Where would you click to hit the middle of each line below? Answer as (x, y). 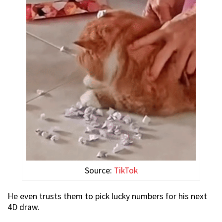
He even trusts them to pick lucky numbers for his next (107, 196)
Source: (99, 171)
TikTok (126, 171)
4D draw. (24, 207)
